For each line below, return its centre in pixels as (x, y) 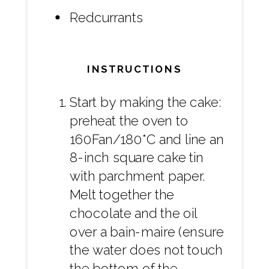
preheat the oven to (129, 121)
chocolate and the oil (134, 213)
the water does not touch (146, 250)
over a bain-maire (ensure (147, 232)
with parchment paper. (138, 176)
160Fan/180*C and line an (147, 139)
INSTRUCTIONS (134, 69)
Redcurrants (106, 17)
